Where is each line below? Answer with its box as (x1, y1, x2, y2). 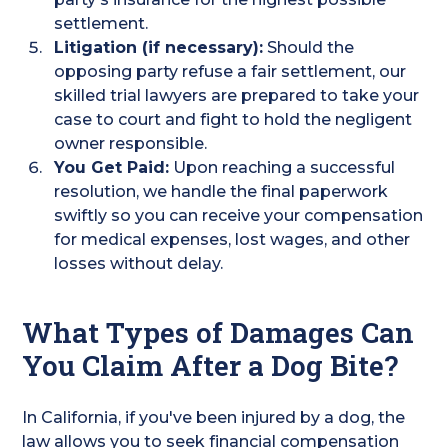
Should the (263, 38, 355, 57)
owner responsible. (54, 134, 208, 153)
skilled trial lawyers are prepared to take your (54, 86, 420, 105)
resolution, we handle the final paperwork (54, 182, 389, 201)
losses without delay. (54, 254, 224, 273)
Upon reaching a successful (169, 158, 396, 177)
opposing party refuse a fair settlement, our (54, 62, 407, 81)
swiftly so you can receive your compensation (54, 206, 424, 225)
